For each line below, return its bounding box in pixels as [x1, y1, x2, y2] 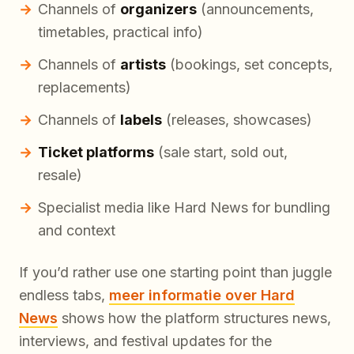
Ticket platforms [38, 143, 154, 160]
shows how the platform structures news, [58, 309, 331, 326]
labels [120, 111, 162, 128]
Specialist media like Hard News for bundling [38, 198, 330, 216]
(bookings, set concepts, [166, 55, 333, 73]
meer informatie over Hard [109, 286, 295, 303]
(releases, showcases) [162, 111, 312, 128]
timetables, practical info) [38, 23, 203, 40]
